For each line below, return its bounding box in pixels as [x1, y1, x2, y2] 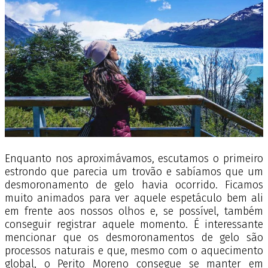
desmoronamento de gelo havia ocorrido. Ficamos [5, 178, 263, 192]
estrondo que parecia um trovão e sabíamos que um [5, 165, 263, 179]
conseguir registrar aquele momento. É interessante [5, 218, 263, 232]
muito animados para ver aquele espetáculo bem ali [5, 191, 263, 205]
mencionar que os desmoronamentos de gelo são [5, 231, 263, 245]
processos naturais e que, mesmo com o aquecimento [5, 244, 263, 258]
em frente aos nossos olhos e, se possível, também [5, 205, 263, 218]
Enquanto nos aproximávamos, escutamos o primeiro [5, 152, 263, 166]
